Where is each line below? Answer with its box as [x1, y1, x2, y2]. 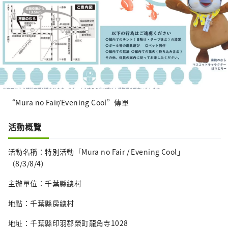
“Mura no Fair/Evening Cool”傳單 [8, 97, 129, 107]
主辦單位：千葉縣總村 [8, 178, 82, 188]
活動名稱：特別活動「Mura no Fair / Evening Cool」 [8, 146, 184, 157]
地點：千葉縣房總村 [8, 197, 74, 208]
